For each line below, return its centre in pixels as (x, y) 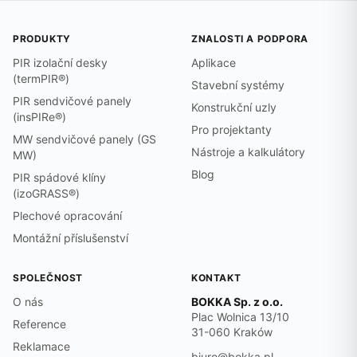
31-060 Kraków (232, 332)
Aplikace (214, 63)
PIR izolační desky (60, 63)
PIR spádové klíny (59, 178)
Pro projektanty (231, 130)
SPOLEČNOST (48, 278)
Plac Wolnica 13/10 (240, 317)
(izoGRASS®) (46, 194)
